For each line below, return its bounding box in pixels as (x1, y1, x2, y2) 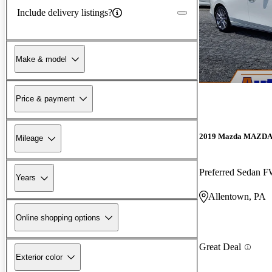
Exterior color (16, 252, 63, 262)
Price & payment (16, 93, 75, 103)
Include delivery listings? (17, 7, 112, 18)
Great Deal (199, 242, 241, 253)
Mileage (16, 134, 43, 143)
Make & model (16, 54, 67, 64)
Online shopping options (16, 212, 100, 222)
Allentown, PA (208, 191, 266, 202)
